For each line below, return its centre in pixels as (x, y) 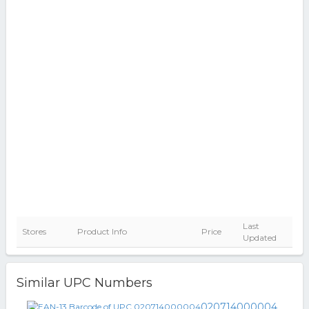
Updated (259, 238)
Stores (34, 231)
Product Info (102, 231)
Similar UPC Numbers (84, 283)
